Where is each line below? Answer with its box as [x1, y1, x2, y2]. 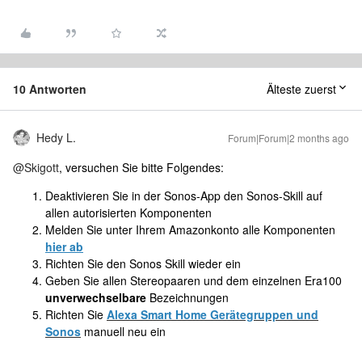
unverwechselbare [45, 289, 149, 305]
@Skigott [13, 159, 59, 175]
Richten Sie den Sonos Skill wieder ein [45, 255, 241, 271]
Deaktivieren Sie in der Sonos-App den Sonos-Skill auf [45, 187, 322, 204]
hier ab [45, 238, 83, 255]
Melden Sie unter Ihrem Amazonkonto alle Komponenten [45, 221, 335, 238]
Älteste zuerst [267, 81, 336, 97]
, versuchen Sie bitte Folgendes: [59, 159, 224, 175]
